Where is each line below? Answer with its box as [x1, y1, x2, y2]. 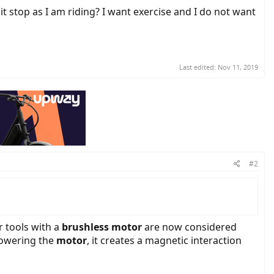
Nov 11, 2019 [218, 62, 258, 72]
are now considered [142, 220, 237, 234]
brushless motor [62, 220, 142, 234]
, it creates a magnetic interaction [87, 233, 242, 247]
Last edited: [179, 62, 218, 72]
